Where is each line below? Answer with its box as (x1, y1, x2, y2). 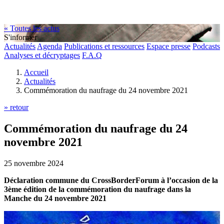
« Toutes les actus (4, 24, 59, 32)
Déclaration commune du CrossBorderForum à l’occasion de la (4, 175, 218, 184)
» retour (4, 103, 28, 111)
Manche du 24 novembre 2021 (4, 193, 106, 202)
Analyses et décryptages (4, 51, 80, 59)
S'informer (4, 33, 37, 41)
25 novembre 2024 (4, 158, 63, 167)
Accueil (24, 68, 48, 76)
